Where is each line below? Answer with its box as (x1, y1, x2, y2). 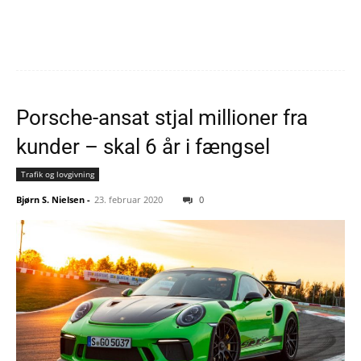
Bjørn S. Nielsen (16, 193, 85, 206)
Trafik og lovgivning (21, 168, 94, 180)
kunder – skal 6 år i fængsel (16, 135, 270, 160)
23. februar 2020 (94, 193, 163, 206)
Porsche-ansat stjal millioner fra (16, 106, 308, 131)
